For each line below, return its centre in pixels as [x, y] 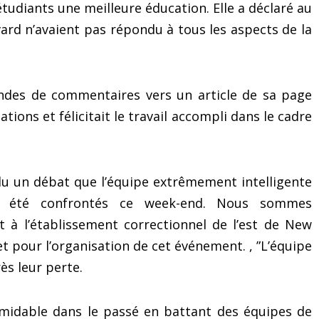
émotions [83, 26]
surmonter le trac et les [83, 10]
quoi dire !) [272, 10]
